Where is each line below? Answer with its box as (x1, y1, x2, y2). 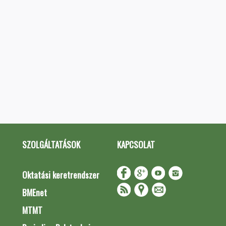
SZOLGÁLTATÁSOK (22, 138, 80, 151)
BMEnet (22, 186, 47, 199)
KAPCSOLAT (117, 138, 155, 151)
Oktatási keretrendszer (22, 168, 99, 181)
